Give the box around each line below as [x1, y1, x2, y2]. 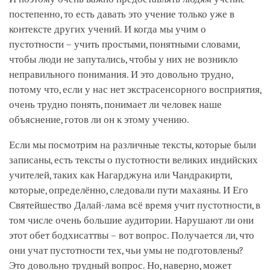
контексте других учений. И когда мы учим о [9, 23, 206, 35]
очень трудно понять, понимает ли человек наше [9, 98, 222, 110]
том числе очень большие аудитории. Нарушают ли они [9, 214, 254, 226]
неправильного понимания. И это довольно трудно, [9, 68, 233, 80]
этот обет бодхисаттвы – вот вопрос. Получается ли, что [9, 229, 254, 241]
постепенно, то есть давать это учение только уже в [9, 8, 234, 20]
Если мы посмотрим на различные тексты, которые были [9, 139, 256, 151]
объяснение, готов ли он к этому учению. [9, 113, 189, 125]
